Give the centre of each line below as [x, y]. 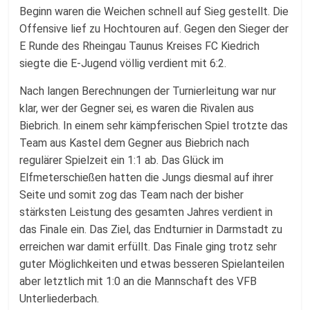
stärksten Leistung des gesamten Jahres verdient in [146, 212]
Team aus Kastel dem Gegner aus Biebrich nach [135, 143]
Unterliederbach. [60, 299]
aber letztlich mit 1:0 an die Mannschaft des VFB [138, 281]
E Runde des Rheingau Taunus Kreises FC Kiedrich [140, 46]
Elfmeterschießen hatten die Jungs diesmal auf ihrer [147, 177]
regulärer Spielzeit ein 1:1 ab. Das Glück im [122, 160]
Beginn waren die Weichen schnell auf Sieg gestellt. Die [154, 11]
